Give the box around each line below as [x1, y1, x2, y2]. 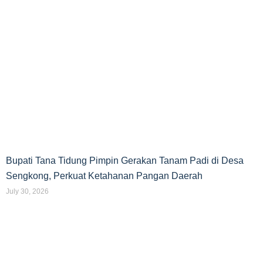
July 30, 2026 [6, 187, 49, 196]
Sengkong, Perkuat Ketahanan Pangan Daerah [6, 171, 203, 181]
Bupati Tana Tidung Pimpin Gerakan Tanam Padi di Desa [6, 156, 244, 166]
